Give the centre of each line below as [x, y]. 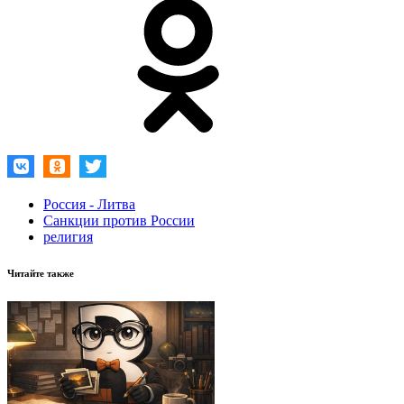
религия [68, 236]
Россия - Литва [89, 204]
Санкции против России [119, 220]
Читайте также [41, 273]
